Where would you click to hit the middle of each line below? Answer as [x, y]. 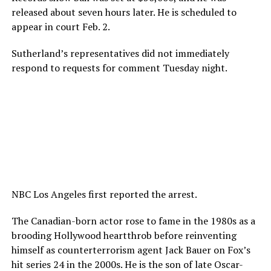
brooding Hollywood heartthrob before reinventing [124, 235]
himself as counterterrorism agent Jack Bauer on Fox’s [131, 250]
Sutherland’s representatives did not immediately [120, 53]
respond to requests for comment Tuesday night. [119, 67]
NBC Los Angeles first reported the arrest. [104, 194]
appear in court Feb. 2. [60, 26]
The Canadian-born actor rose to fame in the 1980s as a [133, 220]
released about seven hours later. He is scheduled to [124, 12]
